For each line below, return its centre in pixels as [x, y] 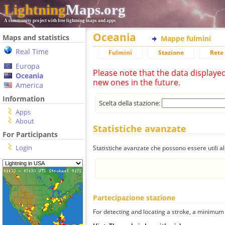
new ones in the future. [137, 82]
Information [24, 99]
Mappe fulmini [186, 38]
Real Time [32, 51]
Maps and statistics [36, 37]
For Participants [30, 134]
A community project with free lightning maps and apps [60, 21]
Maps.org [96, 10]
